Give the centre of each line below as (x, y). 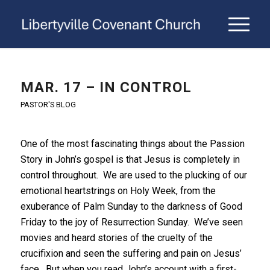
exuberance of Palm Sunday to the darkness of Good (131, 206)
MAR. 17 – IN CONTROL (106, 87)
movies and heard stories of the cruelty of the (116, 237)
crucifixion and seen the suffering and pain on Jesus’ (131, 253)
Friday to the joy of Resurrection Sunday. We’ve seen (131, 222)
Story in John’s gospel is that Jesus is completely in (130, 159)
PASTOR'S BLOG (48, 105)
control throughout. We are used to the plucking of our (133, 175)
